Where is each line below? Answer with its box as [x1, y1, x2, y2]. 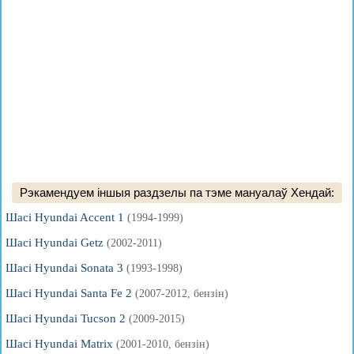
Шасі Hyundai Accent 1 [6, 211, 127, 224]
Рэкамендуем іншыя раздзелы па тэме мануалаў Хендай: [20, 186, 334, 199]
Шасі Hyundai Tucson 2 [6, 312, 129, 325]
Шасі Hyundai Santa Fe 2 [6, 287, 135, 299]
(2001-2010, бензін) [116, 338, 209, 350]
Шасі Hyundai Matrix [6, 337, 116, 350]
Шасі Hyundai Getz [6, 236, 107, 249]
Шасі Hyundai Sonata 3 [6, 262, 126, 274]
